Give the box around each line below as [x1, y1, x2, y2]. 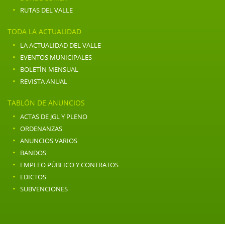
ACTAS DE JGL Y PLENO [20, 112, 87, 122]
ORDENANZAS [20, 124, 62, 134]
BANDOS [20, 148, 46, 158]
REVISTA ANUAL [20, 77, 67, 86]
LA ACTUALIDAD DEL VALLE [20, 41, 101, 50]
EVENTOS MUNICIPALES [20, 53, 92, 62]
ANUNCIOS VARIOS [20, 136, 77, 146]
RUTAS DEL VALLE [20, 6, 73, 15]
